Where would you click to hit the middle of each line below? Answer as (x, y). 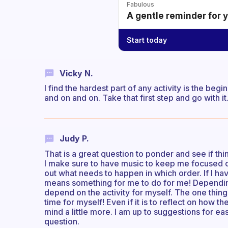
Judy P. (74, 139)
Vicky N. (76, 74)
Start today (147, 40)
